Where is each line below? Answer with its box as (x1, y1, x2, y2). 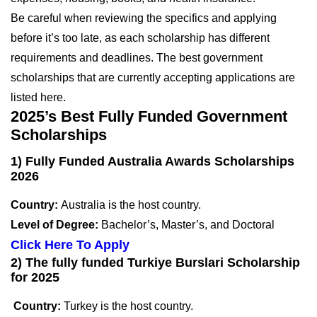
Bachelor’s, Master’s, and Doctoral (101, 218, 275, 231)
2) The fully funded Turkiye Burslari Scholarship (11, 255, 300, 270)
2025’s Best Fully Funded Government (11, 107, 287, 125)
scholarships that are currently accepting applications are (11, 71, 295, 83)
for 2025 (11, 270, 59, 284)
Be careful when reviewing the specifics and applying (11, 11, 277, 24)
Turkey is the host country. (64, 299, 193, 312)
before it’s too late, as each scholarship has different (11, 31, 270, 44)
